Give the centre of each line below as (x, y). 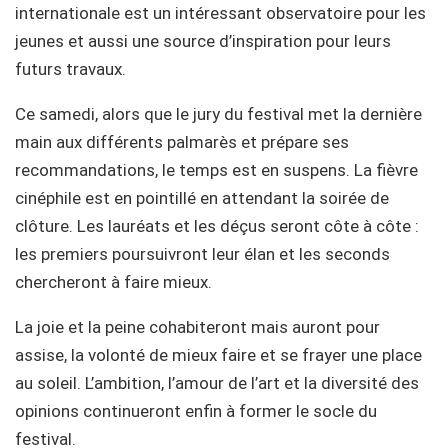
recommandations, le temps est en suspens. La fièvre (216, 169)
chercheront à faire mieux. (113, 281)
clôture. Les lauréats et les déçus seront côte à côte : (217, 225)
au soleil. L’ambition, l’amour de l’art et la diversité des (217, 382)
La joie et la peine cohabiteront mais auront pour (197, 326)
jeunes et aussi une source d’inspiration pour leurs (203, 40)
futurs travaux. (70, 68)
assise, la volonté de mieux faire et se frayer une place (218, 354)
